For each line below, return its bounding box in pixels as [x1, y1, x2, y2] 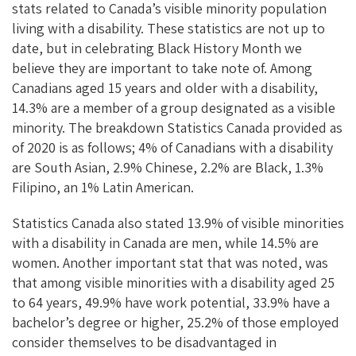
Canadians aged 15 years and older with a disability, [12, 78, 318, 97]
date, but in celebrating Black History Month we [12, 38, 302, 57]
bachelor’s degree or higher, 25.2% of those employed [12, 312, 339, 331]
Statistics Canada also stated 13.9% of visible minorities [12, 213, 344, 232]
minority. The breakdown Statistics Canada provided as [12, 118, 342, 137]
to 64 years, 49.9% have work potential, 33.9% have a [12, 292, 330, 311]
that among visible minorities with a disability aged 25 [12, 273, 335, 292]
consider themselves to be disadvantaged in [12, 332, 277, 351]
